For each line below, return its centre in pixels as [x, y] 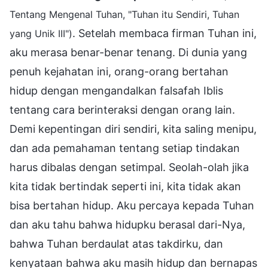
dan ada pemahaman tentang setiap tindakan [125, 148]
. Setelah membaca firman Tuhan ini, [165, 33]
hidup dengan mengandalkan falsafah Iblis [116, 90]
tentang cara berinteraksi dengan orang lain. [122, 109]
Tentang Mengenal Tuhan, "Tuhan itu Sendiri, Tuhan [124, 14]
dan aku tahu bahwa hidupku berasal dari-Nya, [127, 224]
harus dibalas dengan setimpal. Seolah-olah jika [129, 167]
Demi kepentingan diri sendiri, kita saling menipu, [133, 129]
